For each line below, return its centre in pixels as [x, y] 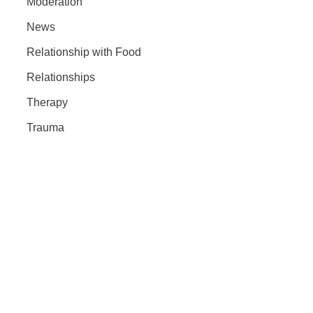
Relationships [60, 77]
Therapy [47, 102]
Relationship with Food [83, 52]
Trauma [45, 127]
